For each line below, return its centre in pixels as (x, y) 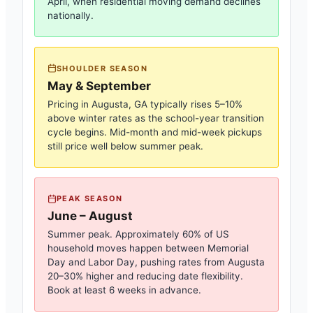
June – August (90, 216)
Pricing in (70, 104)
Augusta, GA (119, 104)
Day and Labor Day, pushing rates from (138, 262)
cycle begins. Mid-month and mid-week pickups (155, 132)
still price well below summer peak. (125, 146)
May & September (99, 86)
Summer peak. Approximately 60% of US (138, 234)
